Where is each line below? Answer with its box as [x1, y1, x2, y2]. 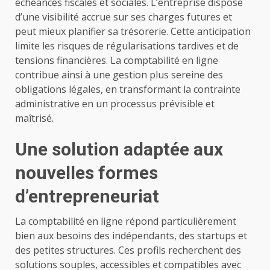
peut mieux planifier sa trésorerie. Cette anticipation [15, 25, 251, 39]
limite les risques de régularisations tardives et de [15, 39, 239, 53]
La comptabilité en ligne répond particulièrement [15, 215, 236, 228]
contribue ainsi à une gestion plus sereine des [15, 68, 223, 82]
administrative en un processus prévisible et [15, 97, 215, 111]
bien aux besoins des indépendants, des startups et [15, 229, 247, 243]
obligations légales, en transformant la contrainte [15, 83, 240, 96]
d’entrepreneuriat [15, 186, 159, 207]
